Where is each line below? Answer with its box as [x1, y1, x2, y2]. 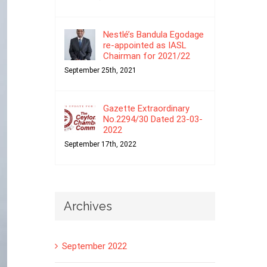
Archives [63, 198, 112, 213]
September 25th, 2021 [64, 66, 136, 74]
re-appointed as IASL [103, 39, 187, 51]
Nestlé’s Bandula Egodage [103, 29, 204, 40]
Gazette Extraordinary [103, 103, 190, 114]
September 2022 [61, 241, 127, 252]
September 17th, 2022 [64, 139, 136, 148]
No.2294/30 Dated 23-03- [103, 113, 203, 125]
